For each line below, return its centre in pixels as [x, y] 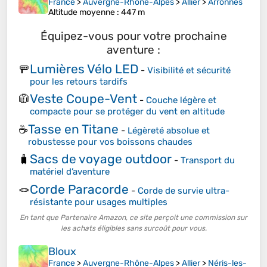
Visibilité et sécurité [189, 70]
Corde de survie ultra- [184, 190]
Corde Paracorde [79, 189]
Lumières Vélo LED [84, 69]
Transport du [208, 161]
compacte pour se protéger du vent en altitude [127, 112]
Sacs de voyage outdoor [101, 159]
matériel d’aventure [70, 172]
